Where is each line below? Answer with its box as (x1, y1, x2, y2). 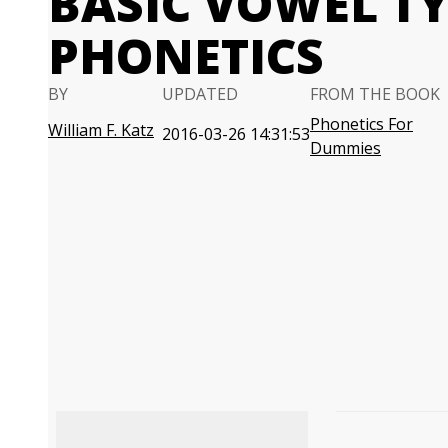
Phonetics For (310, 113, 413, 135)
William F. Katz (48, 119, 154, 141)
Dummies (310, 137, 381, 159)
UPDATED (162, 83, 238, 105)
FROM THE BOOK (310, 83, 440, 105)
